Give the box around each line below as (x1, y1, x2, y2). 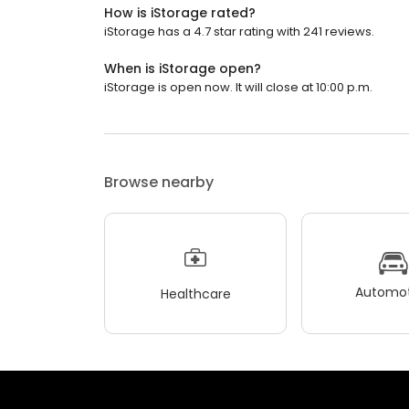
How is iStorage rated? (104, 4, 256, 22)
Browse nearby (104, 172, 214, 193)
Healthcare (160, 284, 231, 303)
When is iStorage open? (104, 59, 261, 78)
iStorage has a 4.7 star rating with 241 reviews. (104, 23, 374, 40)
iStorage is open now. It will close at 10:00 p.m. (104, 79, 372, 96)
